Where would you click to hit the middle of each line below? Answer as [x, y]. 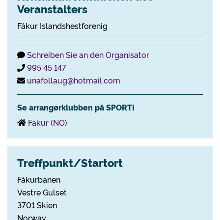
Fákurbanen [39, 179]
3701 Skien [37, 205]
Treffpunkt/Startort [70, 162]
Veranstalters [52, 9]
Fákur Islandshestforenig [62, 26]
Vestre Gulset [42, 192]
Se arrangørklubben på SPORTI [76, 107]
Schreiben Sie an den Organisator [88, 55]
